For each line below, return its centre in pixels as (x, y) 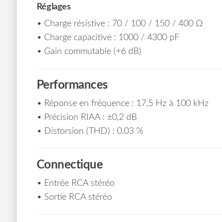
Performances (72, 85)
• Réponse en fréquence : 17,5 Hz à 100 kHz (122, 104)
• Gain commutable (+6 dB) (89, 52)
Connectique (70, 165)
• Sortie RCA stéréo (74, 197)
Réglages (54, 7)
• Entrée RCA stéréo (75, 184)
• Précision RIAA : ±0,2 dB (86, 118)
